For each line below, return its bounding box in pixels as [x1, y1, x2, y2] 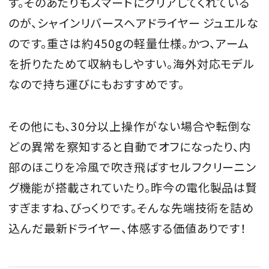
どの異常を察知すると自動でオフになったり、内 [8, 138, 252, 155]
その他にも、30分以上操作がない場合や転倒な [8, 117, 252, 134]
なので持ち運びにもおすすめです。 [8, 75, 184, 92]
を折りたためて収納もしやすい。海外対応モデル [8, 55, 255, 72]
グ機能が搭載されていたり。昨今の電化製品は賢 [8, 178, 258, 196]
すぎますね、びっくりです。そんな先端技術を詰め [8, 199, 255, 216]
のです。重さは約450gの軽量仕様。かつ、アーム [8, 34, 250, 52]
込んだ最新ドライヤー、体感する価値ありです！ [8, 219, 247, 237]
